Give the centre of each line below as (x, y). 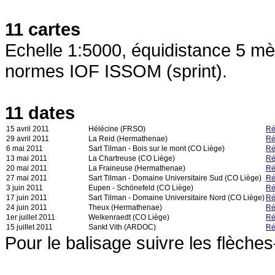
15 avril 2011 (28, 129)
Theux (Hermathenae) (125, 208)
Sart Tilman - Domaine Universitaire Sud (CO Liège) (175, 178)
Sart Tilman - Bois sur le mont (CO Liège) (157, 149)
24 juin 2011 (27, 208)
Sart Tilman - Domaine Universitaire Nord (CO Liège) (176, 198)
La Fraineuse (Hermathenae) (137, 168)
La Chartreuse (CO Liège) (132, 159)
